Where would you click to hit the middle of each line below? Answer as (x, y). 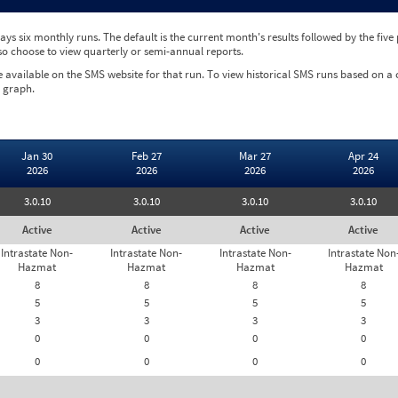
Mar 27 (255, 156)
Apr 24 (363, 156)
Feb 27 (146, 156)
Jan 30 (37, 156)
